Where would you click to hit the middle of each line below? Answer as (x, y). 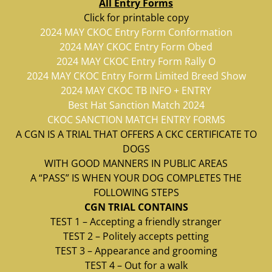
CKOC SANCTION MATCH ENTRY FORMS (136, 120)
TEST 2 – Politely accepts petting (136, 236)
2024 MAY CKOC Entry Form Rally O (136, 62)
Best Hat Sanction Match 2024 (136, 105)
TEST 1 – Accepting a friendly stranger (136, 222)
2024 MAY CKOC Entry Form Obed (136, 47)
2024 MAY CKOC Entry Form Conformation (136, 32)
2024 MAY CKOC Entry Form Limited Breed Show (136, 76)
